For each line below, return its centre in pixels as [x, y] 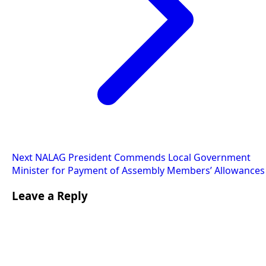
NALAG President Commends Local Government [143, 158]
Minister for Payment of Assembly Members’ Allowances [138, 171]
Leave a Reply [50, 195]
